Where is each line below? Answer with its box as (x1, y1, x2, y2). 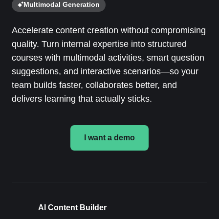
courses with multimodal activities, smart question (12, 53, 204, 63)
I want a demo (84, 133, 135, 142)
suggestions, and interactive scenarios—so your (12, 66, 198, 77)
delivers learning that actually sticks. (12, 94, 152, 104)
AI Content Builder (38, 203, 107, 212)
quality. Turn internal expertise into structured (12, 39, 187, 49)
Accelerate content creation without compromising (12, 25, 206, 36)
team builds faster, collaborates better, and (12, 80, 177, 90)
